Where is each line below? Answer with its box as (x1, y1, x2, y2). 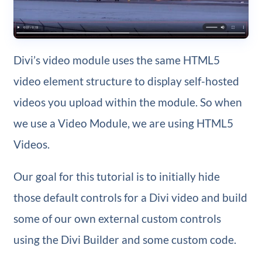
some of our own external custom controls (13, 212, 221, 226)
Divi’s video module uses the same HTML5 (13, 53, 220, 67)
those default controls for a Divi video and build (13, 191, 247, 205)
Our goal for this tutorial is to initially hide (13, 170, 220, 184)
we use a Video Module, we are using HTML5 (13, 116, 233, 130)
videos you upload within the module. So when (13, 95, 242, 109)
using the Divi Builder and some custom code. (13, 233, 236, 247)
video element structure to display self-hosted (13, 74, 239, 88)
